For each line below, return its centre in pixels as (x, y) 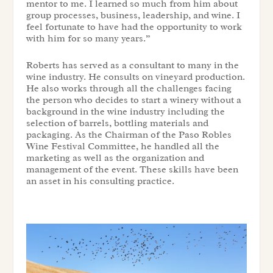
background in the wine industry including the (125, 112)
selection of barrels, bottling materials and (117, 123)
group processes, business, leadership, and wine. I (133, 15)
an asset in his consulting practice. (100, 181)
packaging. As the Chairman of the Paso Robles (129, 135)
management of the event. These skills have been (132, 170)
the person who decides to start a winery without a (133, 100)
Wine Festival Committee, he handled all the (122, 147)
